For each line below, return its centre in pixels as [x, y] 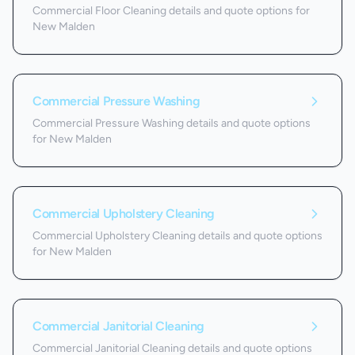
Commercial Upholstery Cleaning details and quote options [177, 236]
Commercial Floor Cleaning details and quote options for [171, 11]
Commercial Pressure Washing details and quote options [172, 123]
